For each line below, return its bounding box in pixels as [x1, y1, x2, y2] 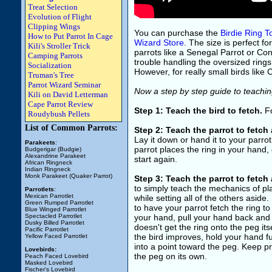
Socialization [28, 61, 72, 70]
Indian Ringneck [25, 166, 70, 172]
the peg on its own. [134, 251, 207, 261]
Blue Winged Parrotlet [25, 206, 86, 212]
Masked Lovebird [25, 259, 73, 266]
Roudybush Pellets [28, 109, 90, 118]
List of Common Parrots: [25, 123, 118, 132]
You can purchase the [134, 28, 220, 38]
